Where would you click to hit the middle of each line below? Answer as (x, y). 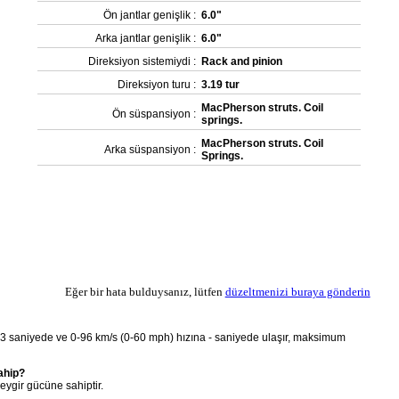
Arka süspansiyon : (151, 150)
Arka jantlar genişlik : (146, 38)
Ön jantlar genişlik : (150, 15)
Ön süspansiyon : (155, 114)
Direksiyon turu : (157, 85)
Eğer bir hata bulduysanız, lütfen (145, 292)
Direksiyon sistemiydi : (142, 61)
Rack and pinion (242, 61)
